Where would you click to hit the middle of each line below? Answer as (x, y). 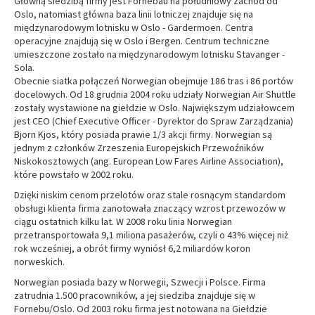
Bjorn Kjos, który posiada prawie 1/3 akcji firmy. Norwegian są (143, 134)
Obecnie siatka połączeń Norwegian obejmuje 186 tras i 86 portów (154, 81)
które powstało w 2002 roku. (74, 174)
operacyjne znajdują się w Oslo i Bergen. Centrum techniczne (142, 41)
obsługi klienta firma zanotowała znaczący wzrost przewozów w (150, 208)
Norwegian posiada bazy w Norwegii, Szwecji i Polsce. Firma (140, 282)
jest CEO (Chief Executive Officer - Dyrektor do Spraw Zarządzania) (154, 121)
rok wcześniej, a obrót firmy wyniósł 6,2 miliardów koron (132, 248)
